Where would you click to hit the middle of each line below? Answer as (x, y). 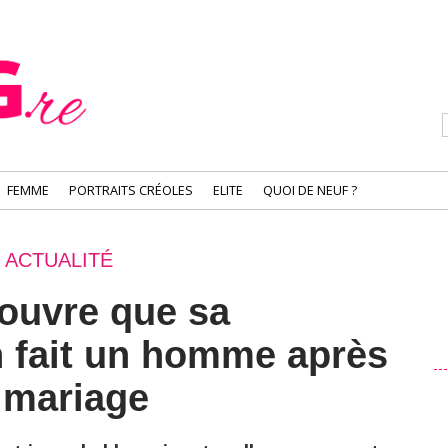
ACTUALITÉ (59, 260)
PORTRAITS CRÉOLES (131, 190)
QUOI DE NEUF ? (310, 190)
